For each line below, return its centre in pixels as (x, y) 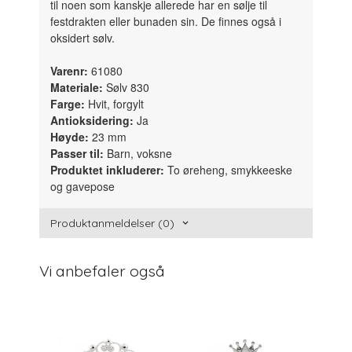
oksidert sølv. (83, 38)
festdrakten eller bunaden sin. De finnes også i (166, 22)
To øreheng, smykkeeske (229, 170)
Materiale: (77, 88)
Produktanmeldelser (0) (113, 223)
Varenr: (70, 71)
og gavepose (83, 187)
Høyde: (71, 137)
